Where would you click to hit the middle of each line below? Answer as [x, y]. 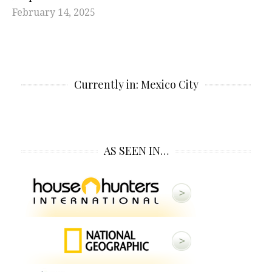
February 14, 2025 [54, 12]
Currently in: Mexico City [136, 85]
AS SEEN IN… [136, 151]
